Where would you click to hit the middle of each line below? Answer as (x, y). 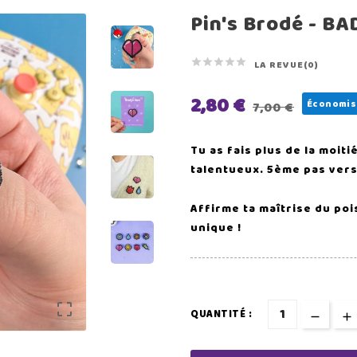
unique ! (216, 228)
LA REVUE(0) (286, 65)
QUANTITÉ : (221, 314)
